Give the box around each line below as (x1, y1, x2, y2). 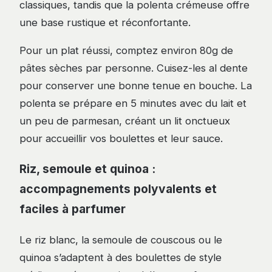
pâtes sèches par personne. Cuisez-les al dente (19, 62, 248, 75)
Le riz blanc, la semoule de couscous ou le (19, 234, 222, 246)
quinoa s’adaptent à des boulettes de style (19, 251, 222, 264)
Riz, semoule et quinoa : (19, 161, 155, 177)
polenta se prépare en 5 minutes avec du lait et (19, 97, 246, 110)
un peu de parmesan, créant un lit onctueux (19, 115, 230, 127)
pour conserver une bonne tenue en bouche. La (19, 80, 252, 92)
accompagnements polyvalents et (19, 182, 217, 197)
